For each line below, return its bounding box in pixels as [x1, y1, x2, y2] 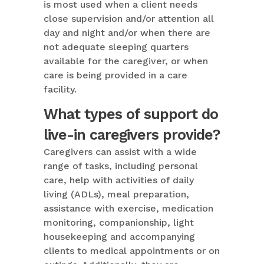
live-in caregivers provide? [44, 126, 220, 144]
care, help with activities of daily [44, 174, 194, 186]
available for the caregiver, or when [44, 55, 208, 67]
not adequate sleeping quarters [44, 41, 189, 53]
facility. [44, 84, 77, 95]
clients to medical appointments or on [44, 245, 220, 257]
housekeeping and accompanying [44, 231, 195, 243]
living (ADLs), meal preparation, [44, 189, 189, 200]
